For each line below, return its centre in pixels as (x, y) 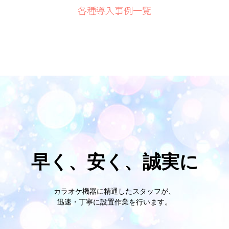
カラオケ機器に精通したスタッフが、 (114, 191)
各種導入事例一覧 (114, 10)
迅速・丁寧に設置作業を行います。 (114, 202)
